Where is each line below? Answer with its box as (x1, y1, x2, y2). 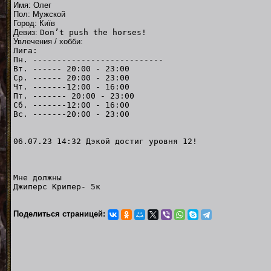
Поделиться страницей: (13, 209, 108, 218)
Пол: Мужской (13, 9, 65, 19)
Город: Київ (13, 18, 55, 28)
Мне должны (13, 172, 100, 182)
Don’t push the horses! (40, 27, 146, 37)
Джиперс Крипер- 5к (13, 181, 100, 191)
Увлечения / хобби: (13, 36, 83, 46)
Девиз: (13, 27, 40, 37)
